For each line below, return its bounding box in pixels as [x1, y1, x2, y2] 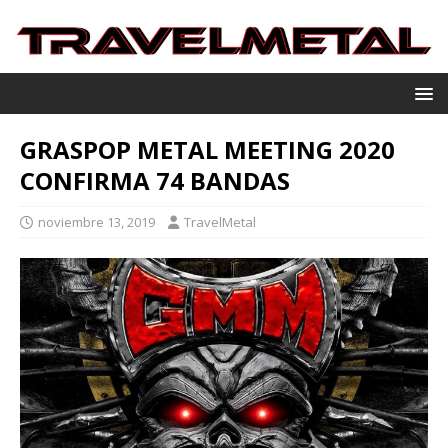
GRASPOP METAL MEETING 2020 [20, 132, 395, 166]
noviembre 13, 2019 [38, 212, 155, 231]
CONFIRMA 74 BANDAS [20, 163, 290, 197]
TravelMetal [184, 212, 256, 231]
